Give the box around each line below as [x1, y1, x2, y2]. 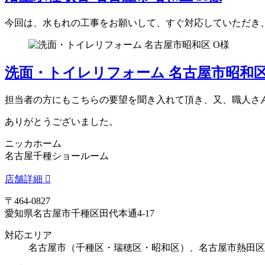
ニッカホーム [5, 138, 62, 149]
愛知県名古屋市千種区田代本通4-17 [5, 208, 154, 219]
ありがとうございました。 [5, 117, 118, 127]
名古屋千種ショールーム [5, 151, 109, 161]
